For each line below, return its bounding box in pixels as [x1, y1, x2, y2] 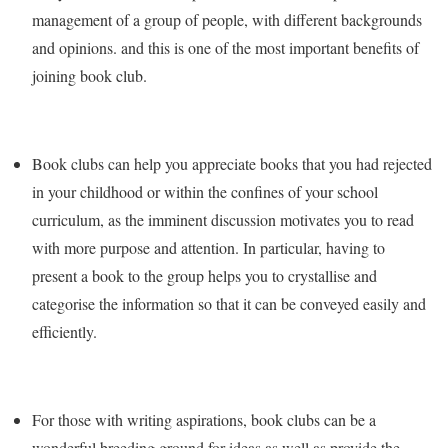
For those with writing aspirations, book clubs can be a [32, 409, 376, 430]
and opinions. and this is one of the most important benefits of [32, 37, 419, 58]
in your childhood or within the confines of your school [32, 181, 378, 202]
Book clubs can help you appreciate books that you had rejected [32, 153, 432, 174]
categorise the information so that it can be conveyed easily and [32, 293, 426, 314]
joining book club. [32, 65, 147, 86]
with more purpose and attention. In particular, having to [32, 237, 385, 258]
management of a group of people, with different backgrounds [32, 9, 422, 30]
